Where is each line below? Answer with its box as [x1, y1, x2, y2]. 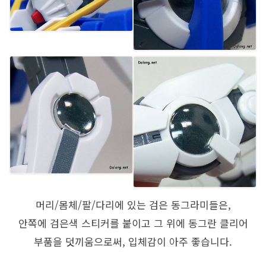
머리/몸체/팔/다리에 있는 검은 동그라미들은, [35, 197, 231, 212]
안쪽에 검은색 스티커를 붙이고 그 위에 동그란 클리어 [18, 215, 248, 230]
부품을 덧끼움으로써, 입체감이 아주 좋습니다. [34, 233, 232, 249]
